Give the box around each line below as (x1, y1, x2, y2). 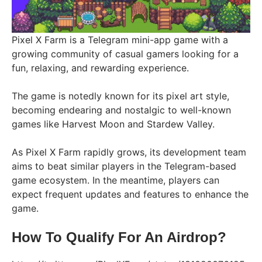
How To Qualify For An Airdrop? (12, 229, 226, 245)
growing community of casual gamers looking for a (12, 47, 239, 60)
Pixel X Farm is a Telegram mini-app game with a (12, 33, 228, 46)
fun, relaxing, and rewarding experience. (12, 61, 189, 74)
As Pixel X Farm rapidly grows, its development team (12, 146, 246, 158)
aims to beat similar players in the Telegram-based (12, 160, 236, 172)
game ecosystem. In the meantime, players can (12, 174, 219, 186)
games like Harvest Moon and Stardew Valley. (12, 118, 215, 130)
